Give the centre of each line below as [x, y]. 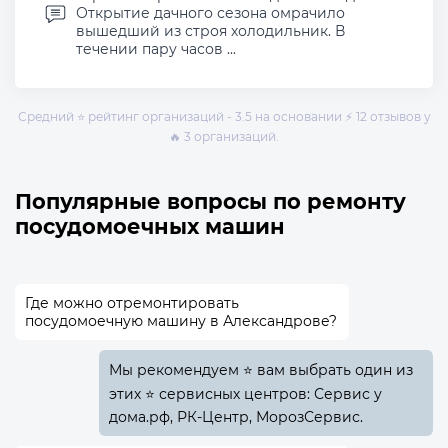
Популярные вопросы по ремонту [210, 202]
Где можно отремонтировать [132, 303]
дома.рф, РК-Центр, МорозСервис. [235, 417]
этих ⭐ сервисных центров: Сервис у [245, 394]
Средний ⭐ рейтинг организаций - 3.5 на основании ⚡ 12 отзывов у [224, 117]
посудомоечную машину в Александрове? [181, 321]
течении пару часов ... [156, 49]
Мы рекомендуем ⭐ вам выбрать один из [260, 370]
